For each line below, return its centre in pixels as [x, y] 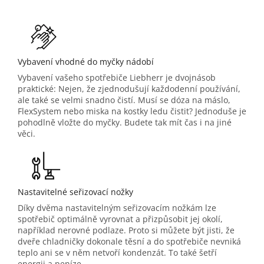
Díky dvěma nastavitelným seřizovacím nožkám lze [117, 207]
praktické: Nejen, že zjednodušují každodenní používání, [129, 88]
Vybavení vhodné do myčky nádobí [86, 61]
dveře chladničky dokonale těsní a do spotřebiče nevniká [129, 241]
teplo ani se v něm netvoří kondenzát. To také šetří [117, 252]
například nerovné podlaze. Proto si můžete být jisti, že [126, 230]
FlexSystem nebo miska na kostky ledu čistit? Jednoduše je [132, 111]
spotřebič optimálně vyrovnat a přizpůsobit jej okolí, [120, 219]
